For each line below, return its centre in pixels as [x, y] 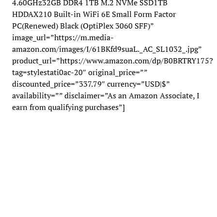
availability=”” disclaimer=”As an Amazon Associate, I [106, 95]
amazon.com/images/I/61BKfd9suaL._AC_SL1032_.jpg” [107, 49]
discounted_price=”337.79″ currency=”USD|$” [91, 84]
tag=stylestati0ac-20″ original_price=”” [79, 72]
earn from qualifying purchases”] [68, 107]
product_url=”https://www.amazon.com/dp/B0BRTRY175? [112, 60]
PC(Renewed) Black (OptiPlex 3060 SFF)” [83, 25]
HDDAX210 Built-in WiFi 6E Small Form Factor [94, 14]
